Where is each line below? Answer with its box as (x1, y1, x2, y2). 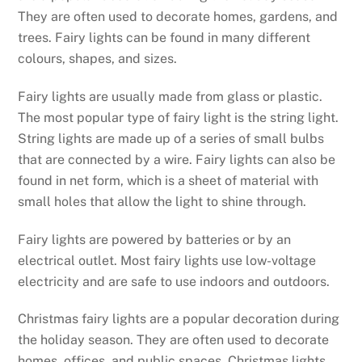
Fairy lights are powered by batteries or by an (18, 231, 292, 247)
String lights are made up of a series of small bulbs (18, 130, 325, 146)
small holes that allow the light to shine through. (18, 193, 307, 209)
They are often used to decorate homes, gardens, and (18, 8, 339, 24)
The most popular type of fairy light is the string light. (18, 109, 339, 125)
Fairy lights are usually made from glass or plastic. (18, 88, 323, 104)
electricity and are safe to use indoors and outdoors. (18, 273, 330, 289)
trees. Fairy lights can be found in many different (18, 29, 311, 45)
